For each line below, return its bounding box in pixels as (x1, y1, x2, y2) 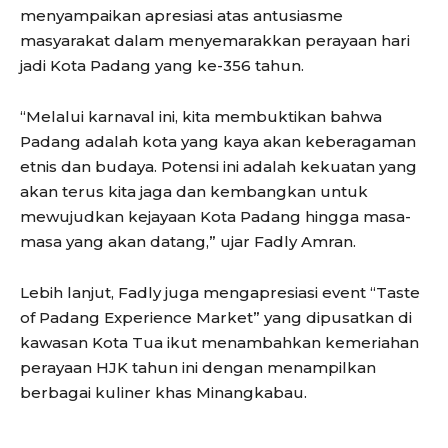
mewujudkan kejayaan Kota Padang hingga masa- (20, 207, 411, 227)
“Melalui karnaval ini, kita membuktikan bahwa (20, 107, 382, 127)
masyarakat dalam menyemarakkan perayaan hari (20, 31, 410, 51)
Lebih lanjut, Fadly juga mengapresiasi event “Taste (20, 283, 420, 303)
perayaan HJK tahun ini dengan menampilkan (20, 358, 376, 378)
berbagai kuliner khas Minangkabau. (20, 383, 307, 403)
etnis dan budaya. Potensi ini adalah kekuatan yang (20, 157, 417, 177)
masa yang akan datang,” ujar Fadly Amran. (20, 232, 356, 252)
